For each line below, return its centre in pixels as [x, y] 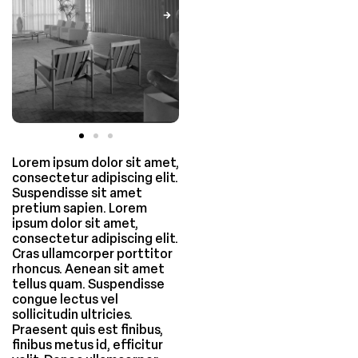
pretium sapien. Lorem [80, 208]
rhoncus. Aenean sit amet [88, 269]
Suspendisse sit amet [77, 193]
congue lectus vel [65, 299]
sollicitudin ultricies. [72, 314]
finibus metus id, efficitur [88, 345]
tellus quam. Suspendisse [88, 284]
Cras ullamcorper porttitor [92, 254]
